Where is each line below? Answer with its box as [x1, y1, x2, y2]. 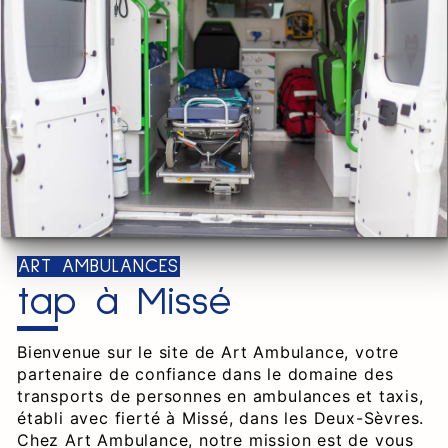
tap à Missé [17, 282, 232, 322]
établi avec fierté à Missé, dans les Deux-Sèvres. [17, 408, 425, 428]
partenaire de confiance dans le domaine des [17, 364, 394, 384]
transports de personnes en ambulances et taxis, [17, 386, 424, 406]
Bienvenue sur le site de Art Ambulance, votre [17, 342, 399, 362]
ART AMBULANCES [18, 257, 180, 276]
